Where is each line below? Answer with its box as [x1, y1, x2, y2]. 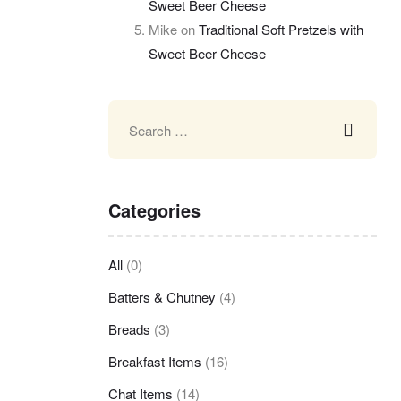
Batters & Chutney [108, 286, 216, 306]
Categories [108, 197, 200, 224]
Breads [108, 319, 150, 338]
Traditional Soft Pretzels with [199, 19, 363, 38]
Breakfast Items [108, 351, 201, 371]
